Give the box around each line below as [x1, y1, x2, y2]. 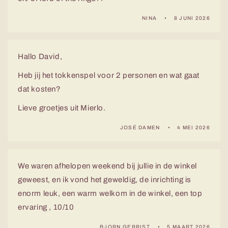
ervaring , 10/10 [18, 203, 74, 212]
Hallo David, [18, 52, 63, 61]
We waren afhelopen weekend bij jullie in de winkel [18, 162, 197, 170]
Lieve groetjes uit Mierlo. [18, 104, 106, 112]
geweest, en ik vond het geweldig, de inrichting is [18, 176, 192, 184]
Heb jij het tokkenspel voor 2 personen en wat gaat [18, 71, 200, 80]
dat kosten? [18, 85, 61, 94]
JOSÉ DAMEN [120, 125, 160, 131]
